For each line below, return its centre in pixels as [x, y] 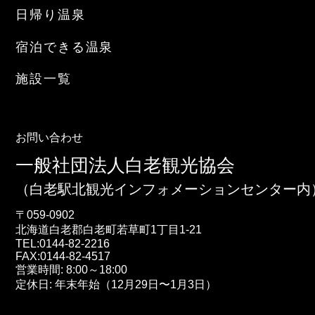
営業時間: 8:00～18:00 [72, 269]
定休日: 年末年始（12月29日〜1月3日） [116, 284]
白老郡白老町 [83, 229]
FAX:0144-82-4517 [63, 256]
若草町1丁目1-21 [160, 229]
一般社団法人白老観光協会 [126, 165]
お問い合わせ [50, 138]
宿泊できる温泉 [65, 46]
